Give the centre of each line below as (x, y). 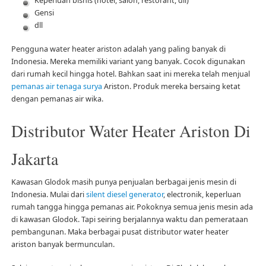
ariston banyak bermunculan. (63, 244)
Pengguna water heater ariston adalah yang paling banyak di (118, 49)
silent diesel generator (124, 194)
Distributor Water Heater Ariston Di (131, 131)
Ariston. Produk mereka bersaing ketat (171, 86)
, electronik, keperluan (202, 194)
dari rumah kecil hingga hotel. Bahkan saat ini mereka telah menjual (130, 74)
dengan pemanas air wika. (57, 99)
